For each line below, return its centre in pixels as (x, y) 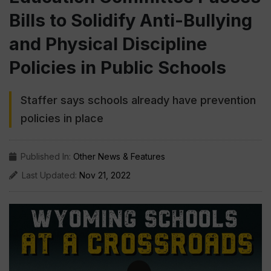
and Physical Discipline (108, 44)
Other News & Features (119, 156)
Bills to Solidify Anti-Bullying (131, 20)
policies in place (62, 118)
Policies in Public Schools (118, 67)
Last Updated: (51, 175)
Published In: (47, 156)
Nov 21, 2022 (105, 175)
